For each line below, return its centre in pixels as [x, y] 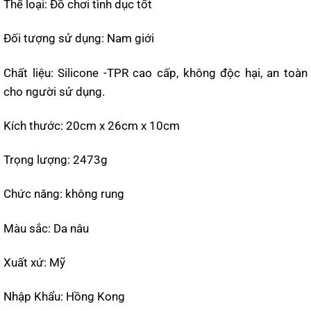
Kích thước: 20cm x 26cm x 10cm [92, 125]
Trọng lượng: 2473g [56, 160]
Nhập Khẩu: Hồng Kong [64, 297]
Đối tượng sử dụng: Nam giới [79, 39]
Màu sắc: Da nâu [46, 228]
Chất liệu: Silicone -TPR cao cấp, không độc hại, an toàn [155, 73]
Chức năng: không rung [64, 194]
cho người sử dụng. [54, 91]
